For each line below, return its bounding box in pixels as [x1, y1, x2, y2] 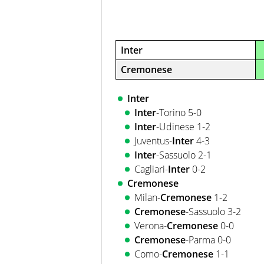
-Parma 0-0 [186, 233, 231, 247]
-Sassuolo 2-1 [156, 148, 212, 162]
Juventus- [134, 134, 172, 148]
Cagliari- [134, 163, 168, 176]
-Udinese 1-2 [156, 120, 210, 134]
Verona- [134, 219, 167, 233]
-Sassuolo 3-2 [186, 205, 241, 219]
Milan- [134, 191, 160, 204]
